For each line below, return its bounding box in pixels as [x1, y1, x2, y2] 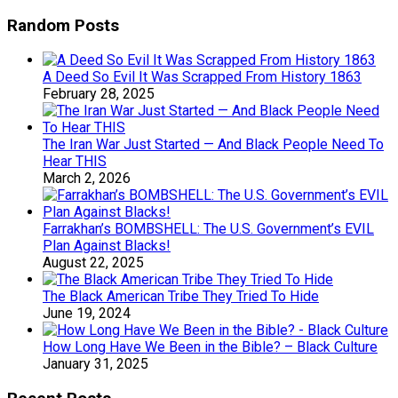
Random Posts [7, 15, 119, 36]
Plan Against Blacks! [43, 237, 171, 255]
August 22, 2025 [43, 254, 144, 272]
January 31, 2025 [43, 355, 148, 373]
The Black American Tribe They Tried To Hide [43, 288, 319, 306]
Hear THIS [43, 153, 107, 171]
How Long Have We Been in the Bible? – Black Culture [43, 338, 378, 356]
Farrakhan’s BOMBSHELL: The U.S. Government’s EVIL [43, 220, 374, 238]
